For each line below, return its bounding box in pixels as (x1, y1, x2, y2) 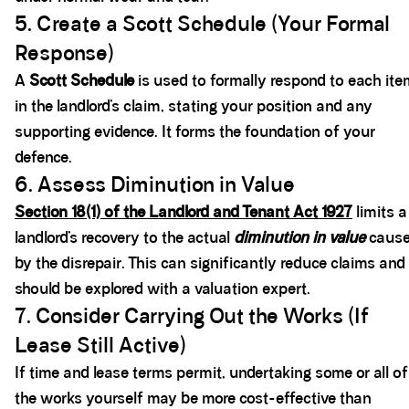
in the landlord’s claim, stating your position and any (15, 96, 372, 116)
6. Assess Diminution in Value (15, 172, 295, 197)
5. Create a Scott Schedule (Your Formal (15, 11, 390, 37)
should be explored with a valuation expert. (15, 278, 310, 299)
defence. (15, 147, 72, 167)
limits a (352, 202, 407, 222)
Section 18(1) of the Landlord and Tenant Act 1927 (15, 202, 352, 222)
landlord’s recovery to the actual (15, 227, 234, 247)
